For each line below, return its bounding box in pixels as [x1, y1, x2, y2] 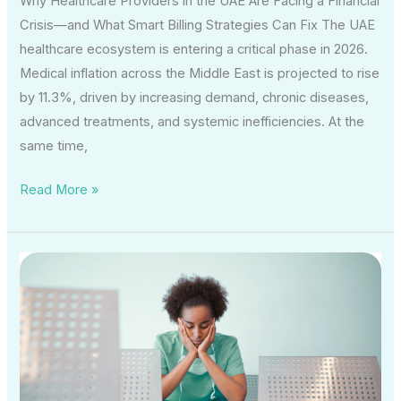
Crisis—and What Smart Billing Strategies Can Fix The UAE [20, 16, 376, 33]
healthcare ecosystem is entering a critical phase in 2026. [20, 40, 369, 57]
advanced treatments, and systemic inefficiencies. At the [20, 113, 365, 130]
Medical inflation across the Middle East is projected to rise [20, 64, 380, 81]
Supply [19, 328, 61, 345]
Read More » [20, 181, 99, 198]
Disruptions [19, 376, 89, 393]
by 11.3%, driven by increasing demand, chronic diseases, [20, 89, 370, 106]
